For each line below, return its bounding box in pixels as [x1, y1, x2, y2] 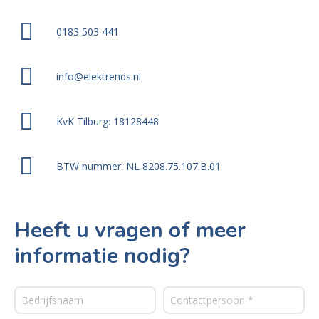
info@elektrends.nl [56, 69, 141, 83]
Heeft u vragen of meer [14, 216, 246, 245]
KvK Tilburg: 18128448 [56, 114, 159, 128]
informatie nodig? [14, 241, 190, 271]
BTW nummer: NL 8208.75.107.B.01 [56, 159, 221, 173]
